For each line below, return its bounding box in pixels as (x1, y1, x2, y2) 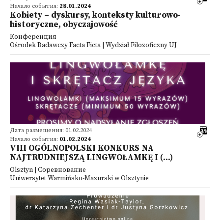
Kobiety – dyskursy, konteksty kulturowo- (10, 10, 181, 21)
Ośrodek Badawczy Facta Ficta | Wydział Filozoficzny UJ (10, 41, 177, 50)
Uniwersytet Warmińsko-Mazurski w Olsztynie (10, 174, 149, 183)
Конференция (10, 33, 56, 41)
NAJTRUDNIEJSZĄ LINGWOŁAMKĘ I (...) (10, 152, 173, 163)
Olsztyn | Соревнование (10, 166, 86, 174)
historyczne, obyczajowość (10, 19, 118, 30)
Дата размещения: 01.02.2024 (10, 127, 92, 134)
